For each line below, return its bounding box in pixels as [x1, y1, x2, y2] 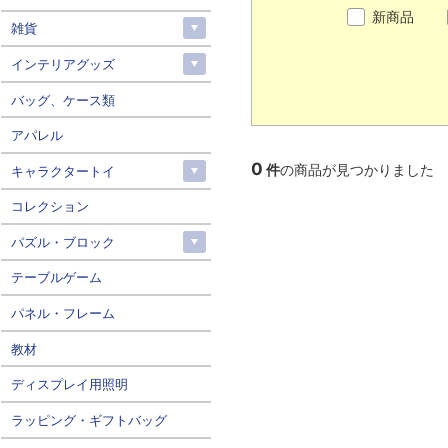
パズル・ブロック [10, 233, 115, 250]
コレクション [10, 198, 89, 215]
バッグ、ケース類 [10, 91, 115, 108]
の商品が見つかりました [279, 161, 434, 179]
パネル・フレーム [10, 305, 115, 322]
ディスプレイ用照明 [10, 376, 128, 393]
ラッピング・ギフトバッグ [10, 411, 167, 428]
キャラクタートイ [10, 162, 115, 179]
